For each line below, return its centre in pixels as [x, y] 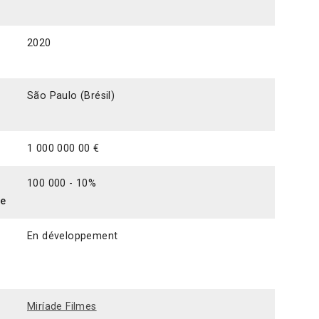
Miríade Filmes [62, 306]
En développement [73, 236]
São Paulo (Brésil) [71, 95]
